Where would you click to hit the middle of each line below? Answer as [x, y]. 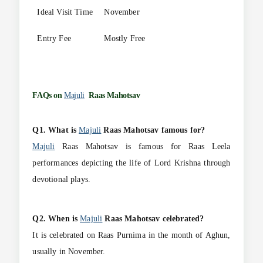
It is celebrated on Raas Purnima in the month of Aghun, [131, 235]
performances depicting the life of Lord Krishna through [131, 163]
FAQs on [48, 96]
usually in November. [69, 252]
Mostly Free [125, 38]
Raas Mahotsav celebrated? [153, 219]
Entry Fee [54, 38]
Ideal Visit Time [65, 12]
